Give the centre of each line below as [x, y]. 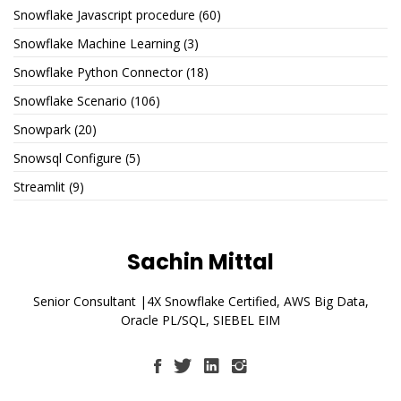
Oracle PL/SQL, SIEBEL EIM [200, 320]
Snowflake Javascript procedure [104, 15]
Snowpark [42, 130]
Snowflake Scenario [70, 101]
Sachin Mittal [200, 262]
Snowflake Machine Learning [97, 44]
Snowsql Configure [68, 158]
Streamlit [39, 187]
